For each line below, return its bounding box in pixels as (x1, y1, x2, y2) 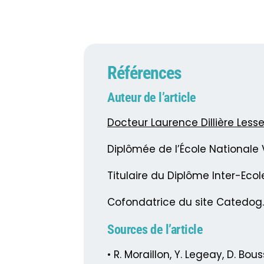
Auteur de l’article (107, 90, 196, 105)
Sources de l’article (107, 222, 203, 237)
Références (107, 62, 181, 84)
